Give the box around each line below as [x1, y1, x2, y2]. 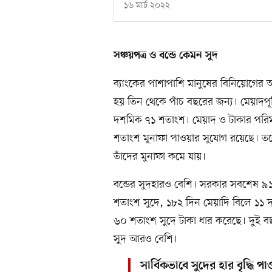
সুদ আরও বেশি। [114, 232, 177, 247]
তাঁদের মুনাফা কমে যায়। [114, 149, 206, 165]
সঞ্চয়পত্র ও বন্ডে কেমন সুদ [114, 50, 218, 63]
